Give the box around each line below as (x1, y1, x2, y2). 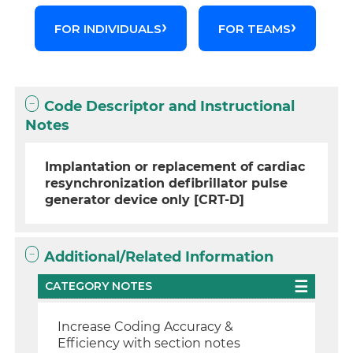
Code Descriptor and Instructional (44, 98, 295, 115)
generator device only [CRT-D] (45, 192, 245, 207)
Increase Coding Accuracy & (58, 319, 234, 334)
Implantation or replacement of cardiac (45, 159, 306, 174)
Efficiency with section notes (58, 336, 241, 351)
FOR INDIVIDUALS (54, 20, 162, 36)
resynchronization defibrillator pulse (45, 176, 288, 191)
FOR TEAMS (218, 20, 292, 36)
